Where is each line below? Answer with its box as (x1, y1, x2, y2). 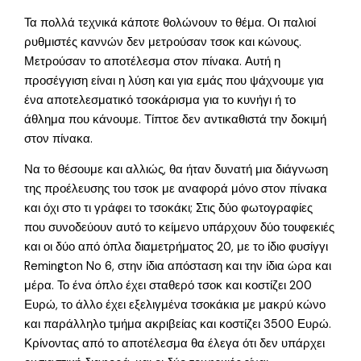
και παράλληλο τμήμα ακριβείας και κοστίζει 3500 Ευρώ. (24, 317, 332, 333)
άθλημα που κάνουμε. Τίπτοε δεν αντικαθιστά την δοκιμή (24, 111, 327, 127)
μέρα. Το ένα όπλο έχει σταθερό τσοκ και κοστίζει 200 (24, 278, 313, 294)
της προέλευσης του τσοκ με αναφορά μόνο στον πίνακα (24, 181, 328, 197)
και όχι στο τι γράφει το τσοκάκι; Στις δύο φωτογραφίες (24, 201, 313, 217)
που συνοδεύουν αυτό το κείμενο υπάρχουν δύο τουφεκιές (24, 220, 335, 236)
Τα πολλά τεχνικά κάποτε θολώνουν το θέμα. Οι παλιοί (24, 15, 317, 31)
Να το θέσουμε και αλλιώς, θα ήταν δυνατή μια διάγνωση (24, 162, 329, 178)
